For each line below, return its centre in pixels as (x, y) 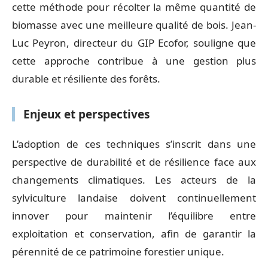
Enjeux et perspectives (86, 114)
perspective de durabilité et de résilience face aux (134, 162)
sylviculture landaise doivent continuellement (134, 197)
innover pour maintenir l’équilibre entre (134, 215)
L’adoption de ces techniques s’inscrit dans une (134, 144)
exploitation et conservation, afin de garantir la (134, 233)
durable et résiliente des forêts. (86, 79)
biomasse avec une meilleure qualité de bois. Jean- (134, 25)
